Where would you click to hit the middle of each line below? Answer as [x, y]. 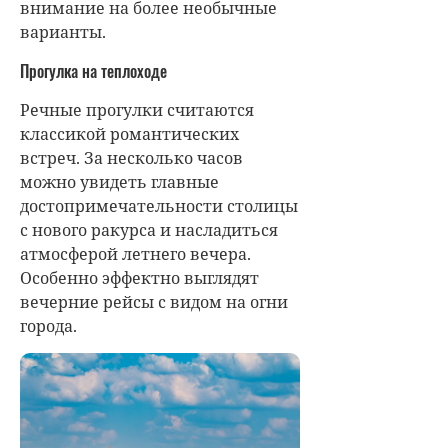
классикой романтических [129, 134]
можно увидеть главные [119, 182]
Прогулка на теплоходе [93, 71]
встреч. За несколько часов [131, 158]
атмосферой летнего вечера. [135, 254]
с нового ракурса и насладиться [149, 230]
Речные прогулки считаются [137, 110]
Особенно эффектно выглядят [139, 278]
